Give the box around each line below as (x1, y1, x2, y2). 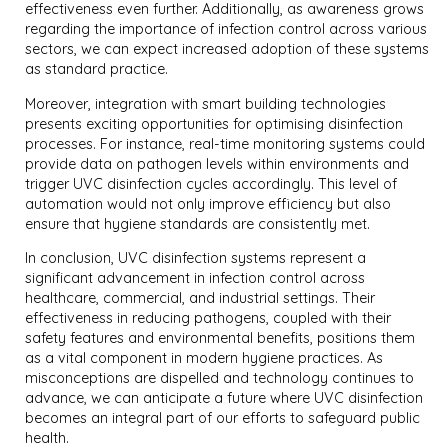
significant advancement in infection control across (25, 269, 366, 288)
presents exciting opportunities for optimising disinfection (25, 114, 404, 133)
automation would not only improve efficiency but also (25, 194, 392, 213)
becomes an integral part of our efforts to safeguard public (25, 409, 421, 428)
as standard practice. (25, 60, 169, 79)
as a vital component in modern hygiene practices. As (25, 349, 384, 368)
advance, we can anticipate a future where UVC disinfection (25, 389, 424, 408)
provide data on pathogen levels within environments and (25, 154, 410, 173)
